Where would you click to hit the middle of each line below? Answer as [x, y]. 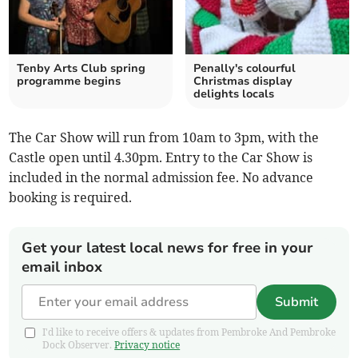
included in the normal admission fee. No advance [161, 178]
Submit [296, 302]
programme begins [69, 82]
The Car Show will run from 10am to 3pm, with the [164, 138]
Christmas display [243, 82]
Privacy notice [147, 345]
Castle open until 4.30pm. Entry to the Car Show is [161, 158]
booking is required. [71, 198]
